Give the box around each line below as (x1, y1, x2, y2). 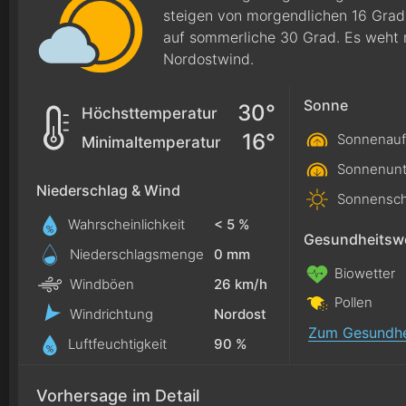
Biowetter (331, 264, 395, 282)
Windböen (66, 275, 134, 293)
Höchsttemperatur (82, 104, 217, 122)
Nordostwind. (163, 50, 254, 68)
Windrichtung (66, 304, 153, 323)
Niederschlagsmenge (66, 245, 204, 263)
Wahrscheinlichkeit (64, 216, 185, 233)
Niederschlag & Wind (36, 181, 180, 199)
